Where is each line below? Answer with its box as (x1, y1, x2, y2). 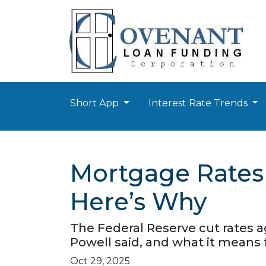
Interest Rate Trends (148, 97, 250, 109)
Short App (70, 97, 121, 109)
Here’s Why (70, 187, 207, 216)
